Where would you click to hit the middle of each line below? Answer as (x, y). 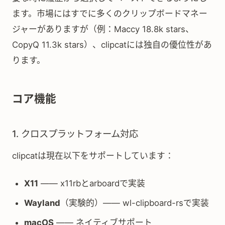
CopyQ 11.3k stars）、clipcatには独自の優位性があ (112, 45)
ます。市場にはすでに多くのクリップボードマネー (110, 14)
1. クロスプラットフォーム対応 (75, 134)
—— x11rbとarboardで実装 (92, 183)
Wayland (42, 203)
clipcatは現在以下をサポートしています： (93, 156)
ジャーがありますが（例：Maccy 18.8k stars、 (103, 29)
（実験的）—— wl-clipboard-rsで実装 (135, 203)
